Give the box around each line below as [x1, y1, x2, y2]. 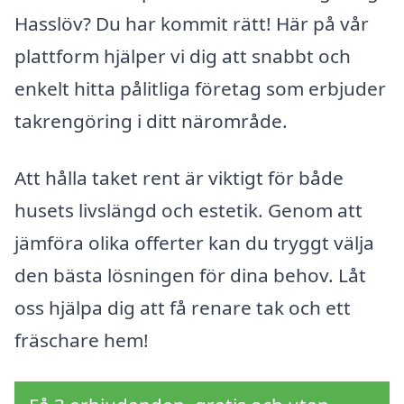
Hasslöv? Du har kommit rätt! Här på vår [14, 10, 369, 36]
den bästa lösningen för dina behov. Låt [14, 262, 366, 289]
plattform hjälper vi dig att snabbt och [14, 42, 351, 69]
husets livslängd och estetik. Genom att [14, 197, 363, 224]
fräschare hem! [14, 327, 149, 353]
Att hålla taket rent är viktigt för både [14, 165, 344, 191]
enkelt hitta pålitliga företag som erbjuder [14, 75, 386, 101]
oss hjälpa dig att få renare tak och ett [14, 295, 351, 321]
